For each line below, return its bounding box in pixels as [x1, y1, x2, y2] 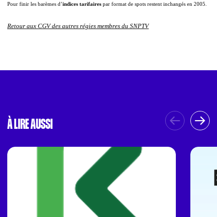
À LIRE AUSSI [7, 117, 53, 131]
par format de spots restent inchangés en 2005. [103, 1, 207, 7]
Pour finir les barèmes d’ [7, 1, 62, 7]
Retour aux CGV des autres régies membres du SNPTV [7, 22, 149, 30]
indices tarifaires [62, 1, 103, 7]
